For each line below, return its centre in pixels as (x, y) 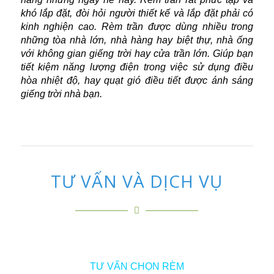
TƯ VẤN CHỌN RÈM (137, 267)
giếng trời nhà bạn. (61, 94)
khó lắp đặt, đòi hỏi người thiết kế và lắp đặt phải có (137, 13)
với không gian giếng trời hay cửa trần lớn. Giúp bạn (137, 53)
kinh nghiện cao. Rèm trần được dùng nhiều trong (137, 26)
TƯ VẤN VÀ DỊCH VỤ (137, 181)
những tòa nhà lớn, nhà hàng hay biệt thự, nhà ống (137, 40)
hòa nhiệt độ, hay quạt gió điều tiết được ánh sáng (137, 80)
